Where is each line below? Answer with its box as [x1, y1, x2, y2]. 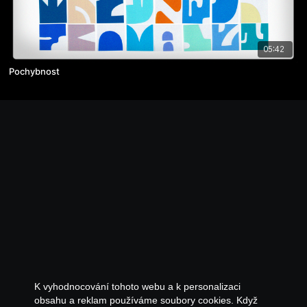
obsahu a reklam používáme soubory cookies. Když [34, 295, 258, 306]
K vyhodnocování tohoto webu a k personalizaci [34, 281, 241, 292]
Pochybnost [9, 65, 60, 77]
